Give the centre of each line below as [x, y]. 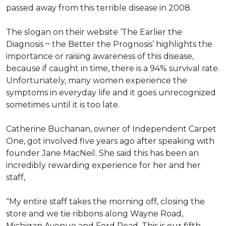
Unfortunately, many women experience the [97, 80]
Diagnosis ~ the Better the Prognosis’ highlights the [109, 44]
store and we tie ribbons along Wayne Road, [95, 214]
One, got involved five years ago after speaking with [110, 141]
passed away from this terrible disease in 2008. [99, 8]
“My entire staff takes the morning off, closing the [105, 202]
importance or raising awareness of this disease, [100, 56]
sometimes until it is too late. [63, 105]
